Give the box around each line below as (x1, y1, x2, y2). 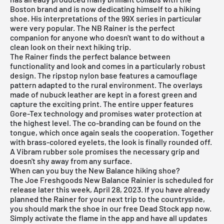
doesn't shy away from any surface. (10, 155, 132, 165)
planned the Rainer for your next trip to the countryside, (10, 193, 205, 203)
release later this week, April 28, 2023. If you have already (10, 184, 210, 194)
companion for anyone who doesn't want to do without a (10, 32, 204, 42)
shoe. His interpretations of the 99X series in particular (10, 13, 201, 23)
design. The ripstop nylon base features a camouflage (10, 70, 197, 80)
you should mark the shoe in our (10, 203, 123, 213)
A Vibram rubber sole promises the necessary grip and (10, 146, 199, 156)
